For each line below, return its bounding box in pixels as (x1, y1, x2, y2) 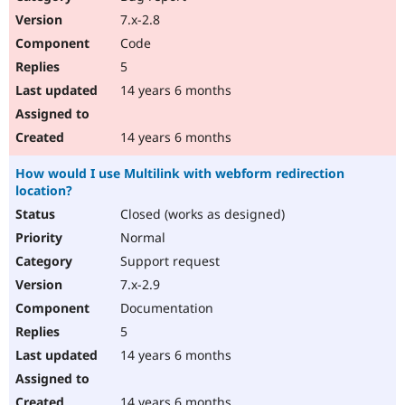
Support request (117, 252, 220, 270)
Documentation (117, 299, 213, 317)
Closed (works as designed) (117, 205, 285, 223)
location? (15, 182, 72, 200)
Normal (117, 229, 165, 247)
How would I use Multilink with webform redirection (15, 165, 344, 183)
